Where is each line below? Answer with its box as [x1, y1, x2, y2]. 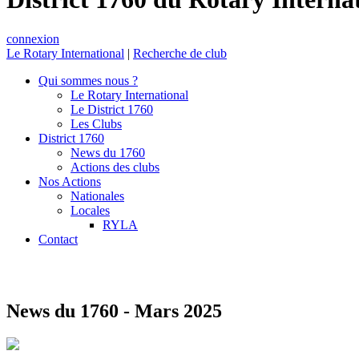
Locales [71, 203, 110, 217]
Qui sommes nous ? [38, 73, 138, 87]
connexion [6, 31, 59, 46]
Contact [38, 232, 78, 246]
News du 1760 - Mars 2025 [6, 300, 222, 321]
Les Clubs [71, 116, 122, 131]
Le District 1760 [71, 102, 153, 116]
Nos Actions [38, 174, 101, 188]
